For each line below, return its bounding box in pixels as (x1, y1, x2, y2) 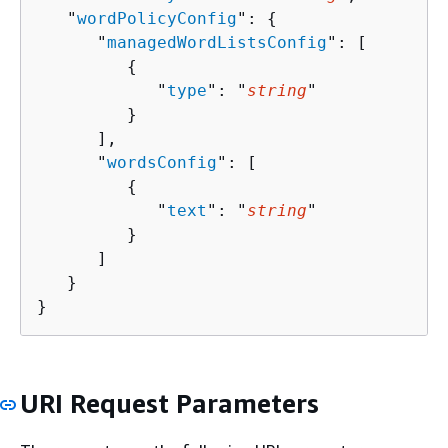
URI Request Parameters (20, 387, 319, 419)
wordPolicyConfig (77, 8, 237, 28)
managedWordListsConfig (107, 32, 327, 52)
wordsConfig (107, 152, 217, 172)
